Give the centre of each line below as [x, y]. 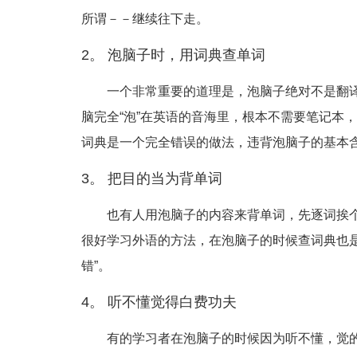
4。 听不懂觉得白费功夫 [159, 302]
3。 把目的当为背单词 [152, 179]
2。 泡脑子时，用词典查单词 [173, 55]
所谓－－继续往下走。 [145, 19]
